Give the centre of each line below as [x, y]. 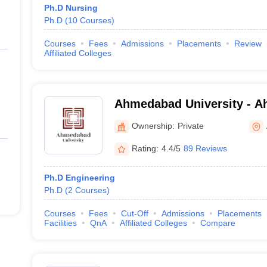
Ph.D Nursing [71, 8]
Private [190, 125]
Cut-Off [134, 213]
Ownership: [153, 125]
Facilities [60, 223]
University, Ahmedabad [180, 119]
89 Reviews [205, 148]
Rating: [145, 148]
